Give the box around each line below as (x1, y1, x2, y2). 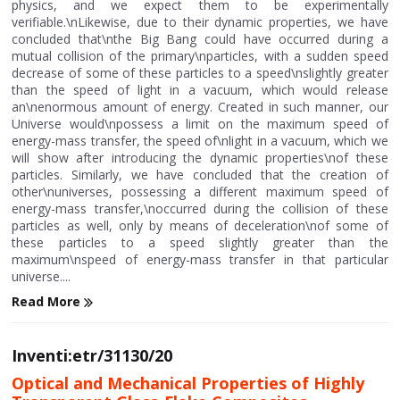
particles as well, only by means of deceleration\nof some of (12, 216, 388, 234)
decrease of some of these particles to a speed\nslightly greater (12, 63, 388, 81)
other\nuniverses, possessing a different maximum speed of (12, 182, 388, 200)
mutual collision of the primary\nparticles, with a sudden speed (12, 46, 388, 64)
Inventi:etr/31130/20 (12, 345, 173, 366)
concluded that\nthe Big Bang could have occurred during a (12, 29, 388, 47)
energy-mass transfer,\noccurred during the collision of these (12, 199, 388, 217)
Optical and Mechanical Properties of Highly (12, 372, 365, 394)
